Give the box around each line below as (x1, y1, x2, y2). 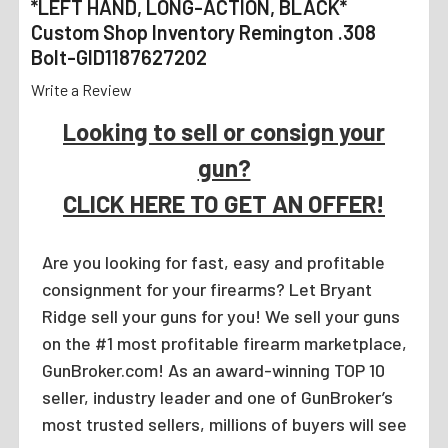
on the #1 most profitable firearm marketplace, (41, 331, 407, 354)
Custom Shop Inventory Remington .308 (31, 19, 376, 44)
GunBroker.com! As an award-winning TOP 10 (41, 358, 385, 381)
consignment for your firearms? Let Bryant (41, 277, 372, 300)
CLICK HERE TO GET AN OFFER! (63, 188, 385, 218)
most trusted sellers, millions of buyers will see (41, 412, 407, 435)
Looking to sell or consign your (63, 116, 385, 146)
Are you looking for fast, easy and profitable (41, 250, 385, 273)
